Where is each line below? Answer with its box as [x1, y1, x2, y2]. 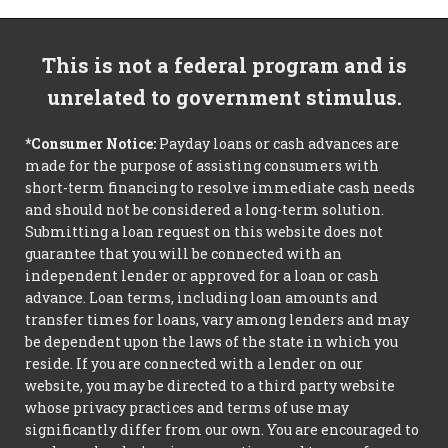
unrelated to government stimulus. [46, 84, 402, 111]
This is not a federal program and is [41, 52, 407, 79]
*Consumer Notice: [25, 134, 156, 154]
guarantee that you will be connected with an [25, 244, 342, 264]
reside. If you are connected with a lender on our [25, 354, 363, 374]
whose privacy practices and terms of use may [25, 398, 349, 418]
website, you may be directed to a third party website [25, 376, 395, 396]
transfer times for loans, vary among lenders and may [25, 310, 409, 330]
